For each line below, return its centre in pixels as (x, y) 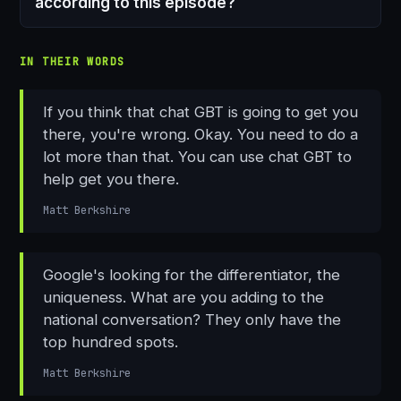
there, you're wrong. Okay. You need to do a (200, 135)
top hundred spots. (111, 342)
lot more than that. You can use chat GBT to (197, 157)
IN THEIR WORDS (73, 62)
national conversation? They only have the (192, 320)
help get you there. (111, 179)
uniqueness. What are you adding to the (183, 298)
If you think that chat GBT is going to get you (200, 112)
